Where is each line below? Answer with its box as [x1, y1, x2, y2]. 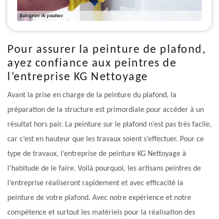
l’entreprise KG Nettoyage [7, 71, 148, 84]
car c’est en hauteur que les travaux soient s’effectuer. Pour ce [7, 135, 204, 144]
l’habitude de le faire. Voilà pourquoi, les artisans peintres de [7, 165, 201, 173]
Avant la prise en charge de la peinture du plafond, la [7, 91, 176, 100]
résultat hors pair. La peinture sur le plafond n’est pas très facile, [7, 121, 212, 129]
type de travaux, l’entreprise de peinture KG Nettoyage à [7, 150, 186, 158]
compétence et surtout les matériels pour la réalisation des [7, 209, 195, 217]
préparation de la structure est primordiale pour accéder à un [7, 106, 204, 114]
